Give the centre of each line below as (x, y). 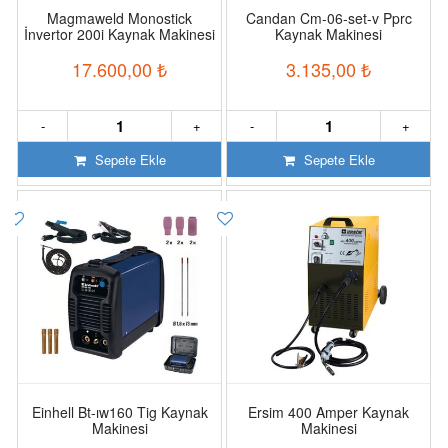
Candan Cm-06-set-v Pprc (328, 17)
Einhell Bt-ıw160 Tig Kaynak (119, 411)
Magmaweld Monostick (119, 17)
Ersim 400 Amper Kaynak (328, 411)
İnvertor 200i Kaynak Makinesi (119, 33)
